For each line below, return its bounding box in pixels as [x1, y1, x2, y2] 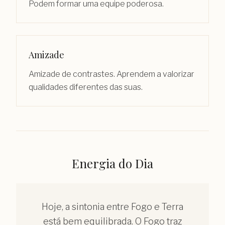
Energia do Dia [72, 155, 153, 171]
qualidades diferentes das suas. [29, 82, 143, 92]
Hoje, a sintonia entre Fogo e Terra [42, 201, 183, 212]
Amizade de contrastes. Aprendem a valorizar [29, 69, 194, 79]
